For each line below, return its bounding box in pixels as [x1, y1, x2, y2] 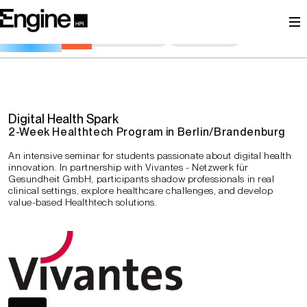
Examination [27, 34, 77, 42]
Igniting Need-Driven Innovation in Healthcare [8, 5, 236, 19]
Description [130, 16, 182, 24]
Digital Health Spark [8, 112, 119, 126]
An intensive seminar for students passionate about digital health [8, 150, 292, 161]
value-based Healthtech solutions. [8, 197, 158, 208]
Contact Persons [93, 34, 161, 42]
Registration [177, 34, 233, 42]
